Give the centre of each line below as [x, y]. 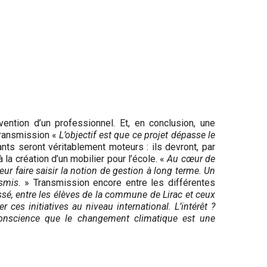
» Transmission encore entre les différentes [118, 182]
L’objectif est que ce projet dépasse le [137, 135]
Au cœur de [191, 159]
